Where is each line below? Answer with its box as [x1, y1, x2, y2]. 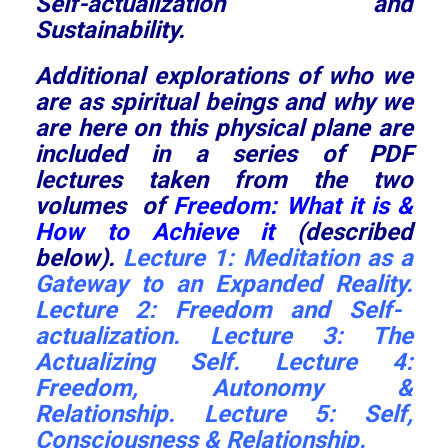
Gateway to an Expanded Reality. [35, 270, 413, 298]
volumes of [35, 192, 174, 220]
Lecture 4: [275, 348, 413, 376]
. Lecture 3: [173, 322, 372, 350]
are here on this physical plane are [35, 114, 413, 142]
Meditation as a [242, 244, 414, 272]
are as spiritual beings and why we [35, 88, 413, 116]
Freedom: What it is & [173, 192, 414, 220]
